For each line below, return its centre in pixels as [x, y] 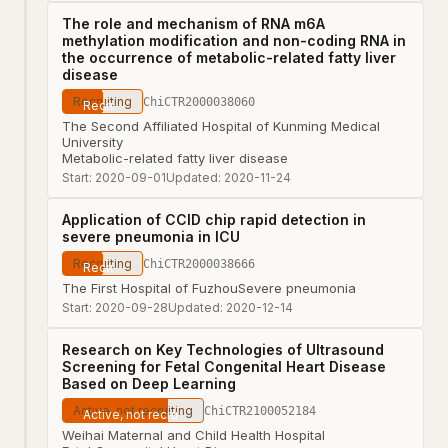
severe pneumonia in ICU [151, 236]
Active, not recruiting [133, 410]
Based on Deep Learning [149, 383]
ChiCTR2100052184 [260, 410]
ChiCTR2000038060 [199, 101]
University [92, 142]
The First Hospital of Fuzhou [150, 288]
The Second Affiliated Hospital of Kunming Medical [221, 126]
